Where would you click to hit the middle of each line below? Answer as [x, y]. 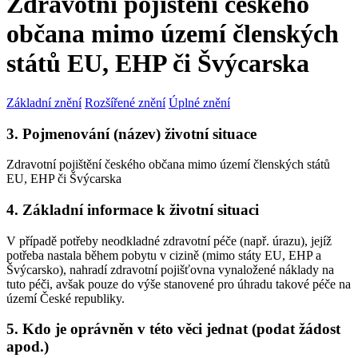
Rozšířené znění [125, 102]
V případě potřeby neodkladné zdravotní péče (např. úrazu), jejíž [169, 241]
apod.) [28, 347]
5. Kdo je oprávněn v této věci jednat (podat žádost [173, 329]
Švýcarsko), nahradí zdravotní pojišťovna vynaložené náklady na [170, 269]
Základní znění [44, 102]
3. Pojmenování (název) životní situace [131, 133]
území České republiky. [66, 298]
